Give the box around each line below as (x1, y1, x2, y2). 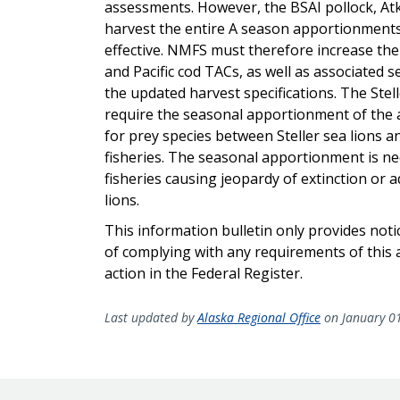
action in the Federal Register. (104, 262, 303, 283)
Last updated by (104, 308, 197, 326)
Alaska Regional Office (197, 308, 321, 326)
